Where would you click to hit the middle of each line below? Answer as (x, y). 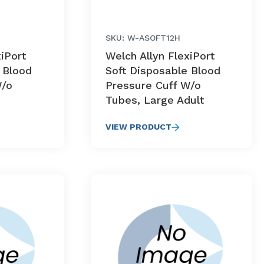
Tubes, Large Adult (154, 100)
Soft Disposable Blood (163, 70)
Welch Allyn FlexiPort (160, 56)
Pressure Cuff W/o (153, 85)
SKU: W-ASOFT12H (143, 38)
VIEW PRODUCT (138, 127)
